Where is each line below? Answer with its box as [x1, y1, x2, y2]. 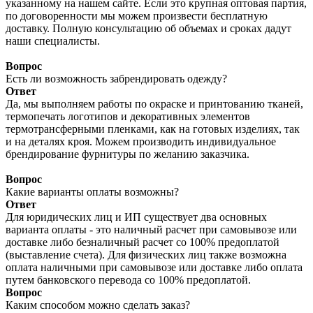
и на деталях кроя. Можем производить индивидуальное [6, 136, 276, 148]
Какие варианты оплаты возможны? [6, 186, 179, 198]
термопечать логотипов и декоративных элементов [6, 110, 250, 123]
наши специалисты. [6, 35, 100, 48]
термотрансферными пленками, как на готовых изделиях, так [6, 123, 300, 136]
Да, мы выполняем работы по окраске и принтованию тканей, [6, 98, 303, 110]
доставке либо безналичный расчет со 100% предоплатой [6, 236, 279, 249]
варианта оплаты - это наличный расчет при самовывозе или [6, 224, 297, 236]
